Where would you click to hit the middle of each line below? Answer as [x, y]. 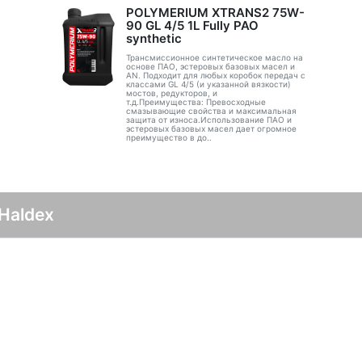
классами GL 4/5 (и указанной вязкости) [208, 84]
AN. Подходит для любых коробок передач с [215, 75]
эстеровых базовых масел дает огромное [211, 128]
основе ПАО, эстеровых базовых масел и [210, 66]
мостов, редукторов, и [171, 93]
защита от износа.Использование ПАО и [208, 120]
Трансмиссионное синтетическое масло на [214, 57]
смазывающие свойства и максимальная [211, 111]
